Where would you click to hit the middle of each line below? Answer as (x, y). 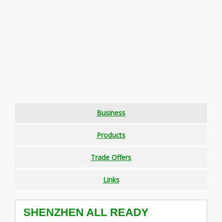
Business (111, 113)
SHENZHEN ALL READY (86, 212)
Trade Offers (111, 157)
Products (111, 135)
